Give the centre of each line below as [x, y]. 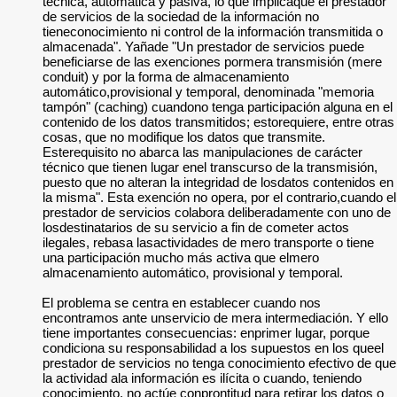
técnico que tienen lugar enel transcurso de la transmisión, [210, 167]
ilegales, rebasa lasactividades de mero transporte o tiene [208, 242]
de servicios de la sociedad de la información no [181, 16]
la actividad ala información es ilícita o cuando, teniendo [202, 378]
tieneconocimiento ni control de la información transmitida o [213, 31]
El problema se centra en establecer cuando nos [182, 303]
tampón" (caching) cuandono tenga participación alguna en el [218, 107]
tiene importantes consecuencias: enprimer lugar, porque [206, 333]
